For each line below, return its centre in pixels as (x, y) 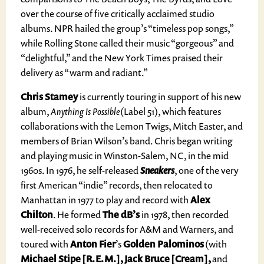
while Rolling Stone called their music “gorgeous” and (127, 43)
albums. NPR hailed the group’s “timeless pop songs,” (127, 28)
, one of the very (207, 170)
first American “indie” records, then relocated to (117, 185)
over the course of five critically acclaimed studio (118, 14)
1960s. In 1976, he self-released (80, 170)
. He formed (78, 214)
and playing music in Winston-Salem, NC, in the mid (125, 156)
